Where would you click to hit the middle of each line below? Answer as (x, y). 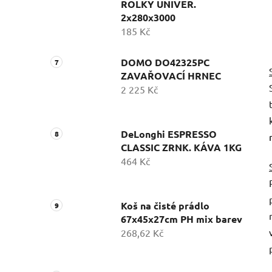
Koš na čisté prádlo (165, 206)
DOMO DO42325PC (165, 63)
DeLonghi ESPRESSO (169, 134)
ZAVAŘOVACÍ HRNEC (171, 76)
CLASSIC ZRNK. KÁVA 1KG (181, 148)
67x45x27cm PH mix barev (182, 219)
